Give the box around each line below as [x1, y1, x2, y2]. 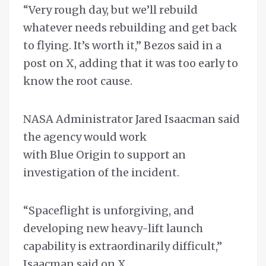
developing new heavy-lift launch [23, 221, 203, 236]
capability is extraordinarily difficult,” [23, 239, 222, 254]
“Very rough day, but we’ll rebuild [23, 3, 198, 17]
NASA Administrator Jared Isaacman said [23, 112, 240, 126]
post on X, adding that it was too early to [23, 56, 238, 71]
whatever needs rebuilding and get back [23, 21, 237, 35]
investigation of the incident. [23, 166, 179, 180]
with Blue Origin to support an [23, 148, 186, 162]
